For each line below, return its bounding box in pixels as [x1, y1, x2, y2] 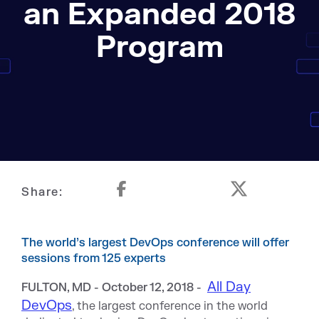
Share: [21, 185, 63, 199]
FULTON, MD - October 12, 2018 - [21, 281, 204, 295]
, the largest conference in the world [72, 299, 268, 313]
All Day [207, 278, 251, 296]
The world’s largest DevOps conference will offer [21, 236, 289, 250]
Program [95, 28, 224, 66]
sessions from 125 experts [21, 251, 166, 266]
